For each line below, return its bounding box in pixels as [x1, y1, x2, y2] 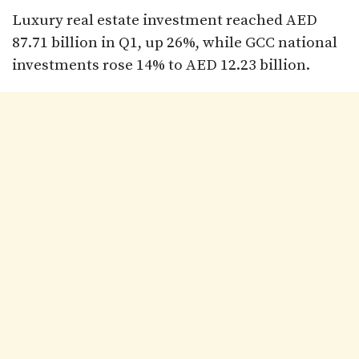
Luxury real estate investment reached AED [12, 11, 317, 30]
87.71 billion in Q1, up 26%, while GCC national [12, 34, 337, 53]
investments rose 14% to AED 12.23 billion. [12, 56, 310, 75]
